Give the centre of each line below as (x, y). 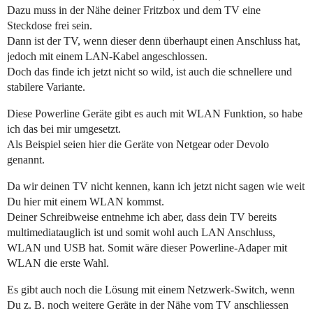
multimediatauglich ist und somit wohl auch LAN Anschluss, (141, 232)
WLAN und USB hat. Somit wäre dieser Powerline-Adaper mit (147, 247)
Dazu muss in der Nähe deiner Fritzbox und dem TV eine (134, 10)
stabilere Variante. (46, 87)
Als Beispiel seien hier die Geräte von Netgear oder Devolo (138, 144)
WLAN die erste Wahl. (58, 263)
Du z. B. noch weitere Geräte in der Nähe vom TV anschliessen (148, 305)
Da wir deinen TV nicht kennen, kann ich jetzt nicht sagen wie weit (156, 186)
